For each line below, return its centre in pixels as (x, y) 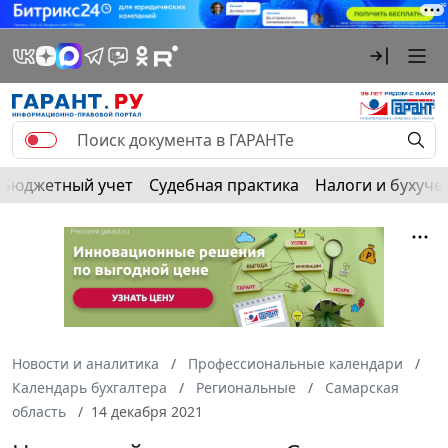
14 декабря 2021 (147, 411)
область (39, 411)
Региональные (246, 387)
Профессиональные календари (295, 363)
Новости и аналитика (85, 363)
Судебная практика (224, 184)
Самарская (362, 387)
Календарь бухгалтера (89, 387)
